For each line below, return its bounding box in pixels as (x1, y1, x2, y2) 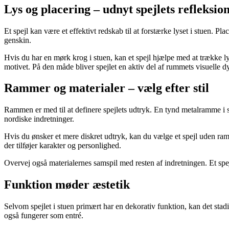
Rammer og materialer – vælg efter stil (4, 81, 209, 95)
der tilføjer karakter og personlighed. (4, 141, 121, 150)
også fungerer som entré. (4, 211, 83, 220)
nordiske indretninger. (4, 114, 74, 124)
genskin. (4, 35, 31, 44)
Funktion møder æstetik (4, 178, 130, 192)
